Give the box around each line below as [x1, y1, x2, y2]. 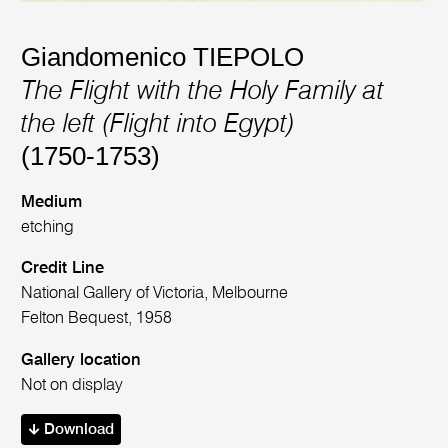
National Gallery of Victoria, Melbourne [21, 285, 289, 303]
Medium [21, 193, 83, 211]
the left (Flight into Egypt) [21, 112, 296, 139]
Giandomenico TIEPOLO [21, 41, 305, 72]
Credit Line [21, 260, 105, 278]
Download [39, 422, 114, 439]
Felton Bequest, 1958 [21, 310, 173, 328]
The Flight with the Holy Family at [21, 79, 385, 106]
